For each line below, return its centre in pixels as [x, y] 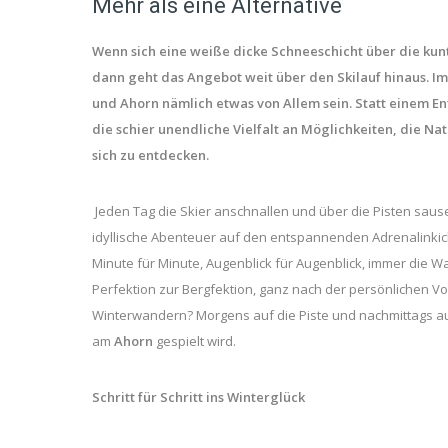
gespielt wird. [194, 340]
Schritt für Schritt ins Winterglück [198, 396]
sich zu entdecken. [150, 154]
